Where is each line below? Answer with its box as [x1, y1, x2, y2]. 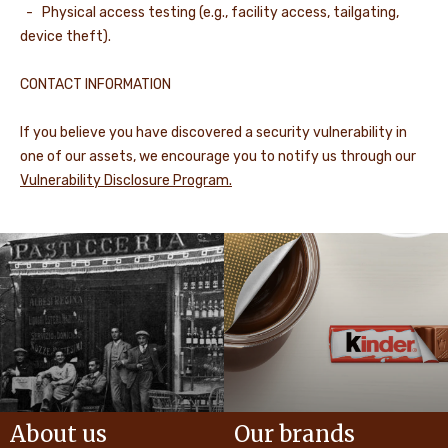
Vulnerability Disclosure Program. [20, 172, 232, 189]
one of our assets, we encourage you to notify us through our [20, 148, 416, 165]
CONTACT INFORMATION [20, 76, 171, 93]
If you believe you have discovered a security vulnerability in [20, 124, 407, 141]
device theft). [20, 28, 111, 45]
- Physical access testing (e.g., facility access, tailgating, [20, 4, 399, 21]
